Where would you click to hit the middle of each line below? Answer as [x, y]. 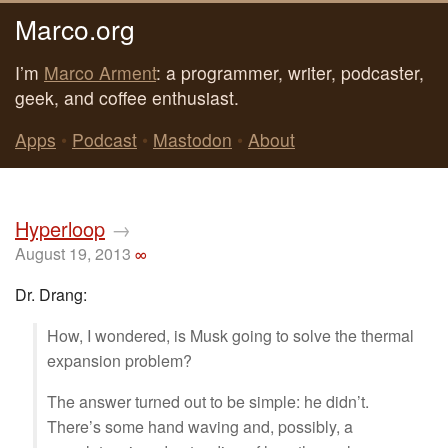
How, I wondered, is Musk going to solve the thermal [230, 335]
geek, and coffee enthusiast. [127, 97]
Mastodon [192, 140]
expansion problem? [119, 360]
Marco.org [75, 28]
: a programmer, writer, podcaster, [290, 72]
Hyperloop [60, 228]
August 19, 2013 [73, 253]
